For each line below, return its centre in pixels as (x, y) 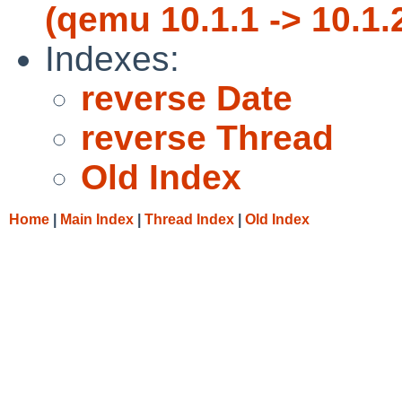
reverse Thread (207, 137)
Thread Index (189, 219)
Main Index (97, 219)
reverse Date (187, 98)
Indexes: (112, 58)
